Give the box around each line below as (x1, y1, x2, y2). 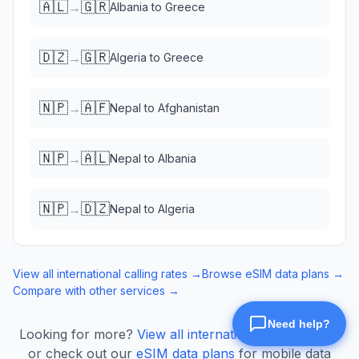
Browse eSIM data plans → (202, 267, 344, 280)
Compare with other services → (13, 284, 179, 297)
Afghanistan (158, 101, 220, 115)
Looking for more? (19, 326, 133, 342)
